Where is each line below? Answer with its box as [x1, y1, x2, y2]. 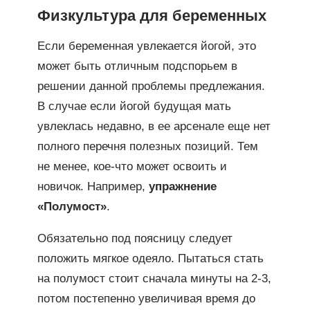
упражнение [148, 180, 217, 194]
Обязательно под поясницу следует [37, 231, 232, 245]
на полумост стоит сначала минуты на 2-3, [37, 271, 271, 285]
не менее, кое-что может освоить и [37, 160, 227, 174]
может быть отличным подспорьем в [37, 60, 237, 73]
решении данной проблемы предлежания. [37, 80, 265, 93]
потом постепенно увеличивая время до [37, 291, 255, 305]
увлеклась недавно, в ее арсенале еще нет [37, 120, 271, 134]
